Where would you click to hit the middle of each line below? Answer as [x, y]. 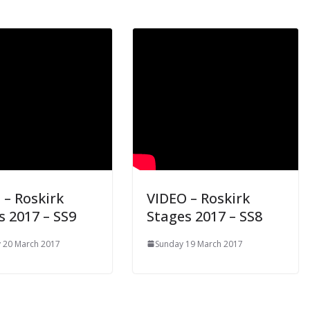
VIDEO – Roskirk [198, 198]
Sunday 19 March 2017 [199, 244]
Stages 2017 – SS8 [204, 216]
